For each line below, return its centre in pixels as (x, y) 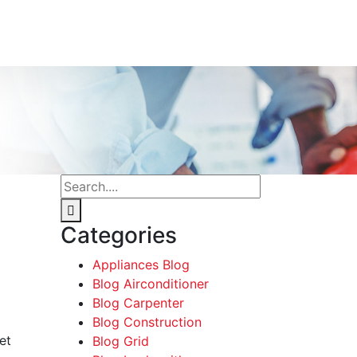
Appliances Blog (141, 264)
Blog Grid (121, 341)
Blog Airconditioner (151, 283)
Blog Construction (147, 322)
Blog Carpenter (138, 302)
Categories (119, 235)
